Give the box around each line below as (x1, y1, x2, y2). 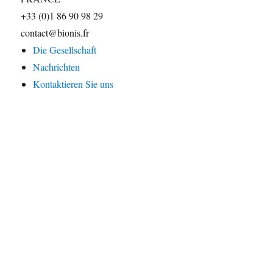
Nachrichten (33, 60, 80, 74)
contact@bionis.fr (21, 26, 90, 40)
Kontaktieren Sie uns (33, 77, 114, 91)
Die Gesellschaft (33, 43, 97, 57)
